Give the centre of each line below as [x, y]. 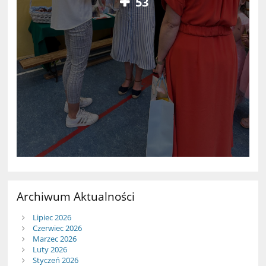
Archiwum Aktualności [76, 197]
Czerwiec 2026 [57, 228]
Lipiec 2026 [52, 218]
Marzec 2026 [54, 239]
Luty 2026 [50, 250]
